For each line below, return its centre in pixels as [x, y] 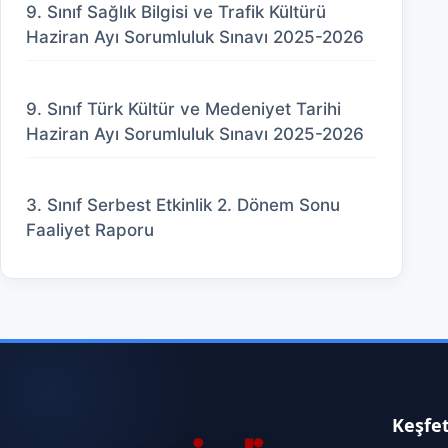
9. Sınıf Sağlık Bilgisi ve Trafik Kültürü [176, 12]
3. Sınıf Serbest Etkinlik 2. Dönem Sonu [183, 205]
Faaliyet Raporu [90, 230]
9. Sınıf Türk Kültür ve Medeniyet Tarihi [183, 108]
